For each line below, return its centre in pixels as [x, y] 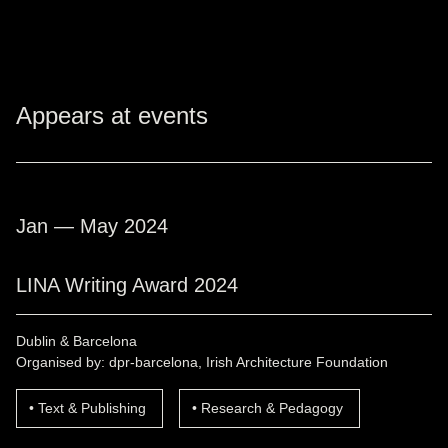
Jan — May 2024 [92, 225]
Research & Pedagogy [272, 407]
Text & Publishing [92, 407]
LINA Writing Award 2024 [127, 284]
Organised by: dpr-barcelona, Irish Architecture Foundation [202, 361]
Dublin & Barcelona [76, 340]
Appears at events [112, 115]
